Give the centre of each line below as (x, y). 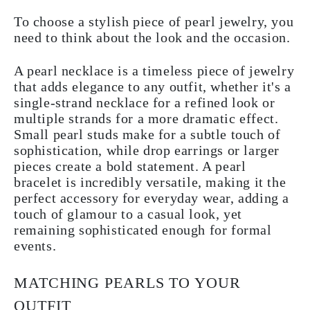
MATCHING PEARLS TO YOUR (127, 283)
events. (35, 246)
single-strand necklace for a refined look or (145, 103)
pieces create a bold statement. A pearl (130, 166)
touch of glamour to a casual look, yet (128, 214)
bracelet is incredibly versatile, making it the (150, 182)
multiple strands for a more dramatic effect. (146, 119)
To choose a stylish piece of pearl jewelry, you (154, 22)
